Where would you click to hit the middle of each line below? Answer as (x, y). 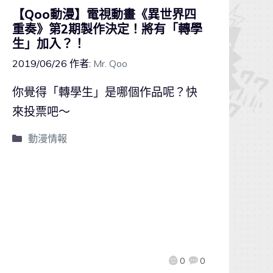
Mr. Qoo (110, 63)
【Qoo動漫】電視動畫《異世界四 (104, 14)
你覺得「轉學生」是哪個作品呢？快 (105, 92)
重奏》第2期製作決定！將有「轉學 (107, 29)
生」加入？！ (49, 43)
